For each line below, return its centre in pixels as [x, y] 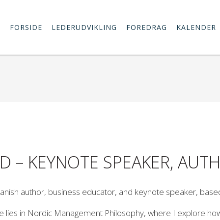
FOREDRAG [147, 27]
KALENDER [196, 27]
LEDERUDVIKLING [84, 27]
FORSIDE [26, 27]
